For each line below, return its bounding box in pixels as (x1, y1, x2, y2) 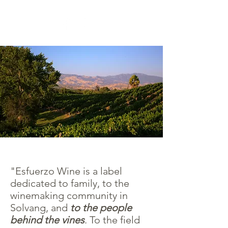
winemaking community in (10, 189, 128, 202)
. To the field (84, 214, 140, 226)
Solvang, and (10, 202, 70, 214)
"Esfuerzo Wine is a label (10, 165, 122, 177)
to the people (70, 202, 132, 214)
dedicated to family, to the (10, 177, 129, 189)
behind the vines (10, 214, 84, 226)
